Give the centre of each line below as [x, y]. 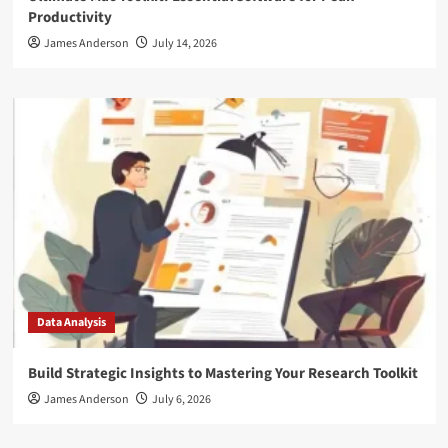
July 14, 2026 [184, 43]
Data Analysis [71, 322]
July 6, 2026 [181, 399]
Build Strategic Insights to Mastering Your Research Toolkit [222, 373]
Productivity [69, 17]
